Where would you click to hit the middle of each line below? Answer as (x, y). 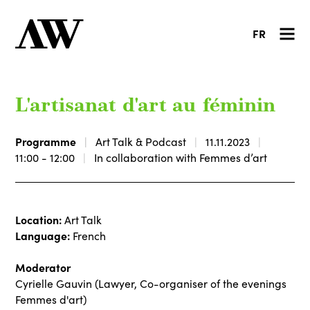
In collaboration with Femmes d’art (181, 157)
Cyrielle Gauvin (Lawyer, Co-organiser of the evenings (151, 283)
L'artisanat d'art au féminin (146, 107)
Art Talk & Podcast (141, 141)
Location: (40, 219)
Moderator (43, 267)
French (88, 236)
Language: (43, 235)
